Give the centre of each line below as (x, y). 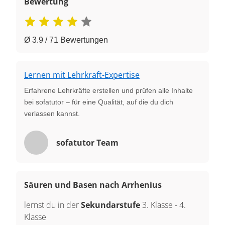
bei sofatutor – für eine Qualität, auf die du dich (99, 102)
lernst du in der (52, 205)
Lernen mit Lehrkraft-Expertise (82, 75)
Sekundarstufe (111, 205)
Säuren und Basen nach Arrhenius (93, 185)
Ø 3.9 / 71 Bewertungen (66, 40)
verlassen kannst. (52, 113)
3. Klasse (157, 205)
